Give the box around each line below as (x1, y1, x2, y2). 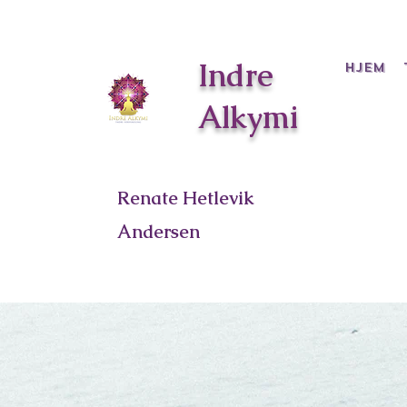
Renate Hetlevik (117, 186, 254, 210)
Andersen (117, 220, 200, 243)
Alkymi (198, 97, 298, 137)
